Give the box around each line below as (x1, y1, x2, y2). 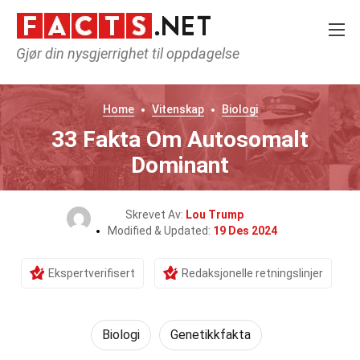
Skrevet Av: (125, 208, 186, 221)
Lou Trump (185, 208, 243, 221)
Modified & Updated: (107, 224, 213, 237)
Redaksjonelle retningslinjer (181, 267, 323, 280)
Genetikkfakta (170, 327, 251, 342)
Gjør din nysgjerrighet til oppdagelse (16, 45, 239, 62)
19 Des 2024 (212, 224, 277, 237)
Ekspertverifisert (47, 267, 135, 280)
